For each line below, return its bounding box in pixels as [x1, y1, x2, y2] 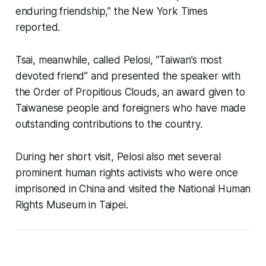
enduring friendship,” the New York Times [15, 5, 208, 18]
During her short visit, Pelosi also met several [15, 151, 221, 163]
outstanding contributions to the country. [15, 118, 202, 131]
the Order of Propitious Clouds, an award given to [15, 86, 245, 99]
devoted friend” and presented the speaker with [15, 70, 240, 83]
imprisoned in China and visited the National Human [15, 183, 251, 195]
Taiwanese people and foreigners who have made [15, 102, 246, 115]
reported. [15, 21, 61, 34]
